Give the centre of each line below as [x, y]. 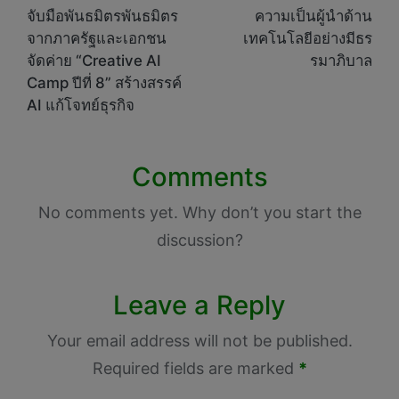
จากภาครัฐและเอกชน [97, 38]
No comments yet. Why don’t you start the [199, 212]
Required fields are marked [195, 369]
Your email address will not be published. [199, 341]
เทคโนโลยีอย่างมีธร [308, 38]
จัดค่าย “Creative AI [94, 60]
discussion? [199, 240]
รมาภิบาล [341, 60]
